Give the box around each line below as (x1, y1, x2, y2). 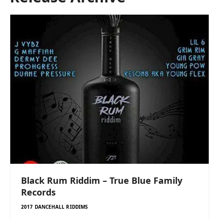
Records (21, 186, 56, 198)
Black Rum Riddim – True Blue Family (21, 174, 182, 186)
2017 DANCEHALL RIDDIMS (21, 203, 88, 210)
